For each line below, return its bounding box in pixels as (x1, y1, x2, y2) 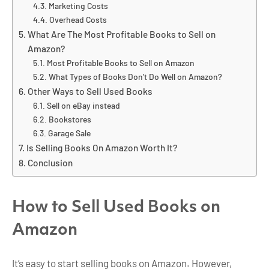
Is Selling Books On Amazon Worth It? (26, 142, 178, 153)
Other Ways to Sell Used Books (28, 85, 153, 97)
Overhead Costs (49, 14, 107, 25)
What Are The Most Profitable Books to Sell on (28, 28, 216, 40)
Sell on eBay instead (47, 100, 121, 110)
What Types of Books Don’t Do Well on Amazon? (49, 71, 223, 82)
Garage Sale (48, 127, 91, 138)
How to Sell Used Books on (12, 201, 220, 216)
